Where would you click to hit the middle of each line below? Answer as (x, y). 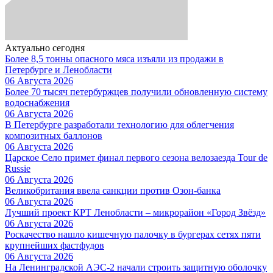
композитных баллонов (54, 135)
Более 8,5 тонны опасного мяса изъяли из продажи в (114, 58)
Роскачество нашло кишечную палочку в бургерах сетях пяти (133, 234)
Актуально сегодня (45, 48)
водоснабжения (37, 102)
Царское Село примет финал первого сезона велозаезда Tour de (136, 157)
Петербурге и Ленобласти (58, 69)
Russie (18, 168)
